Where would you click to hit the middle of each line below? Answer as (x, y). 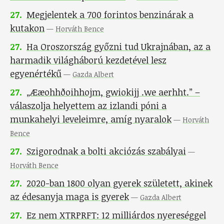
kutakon (27, 28)
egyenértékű (36, 74)
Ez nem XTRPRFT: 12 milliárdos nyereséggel (116, 215)
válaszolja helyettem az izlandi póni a (88, 106)
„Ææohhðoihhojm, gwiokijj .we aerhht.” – (113, 92)
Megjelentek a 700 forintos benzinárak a (110, 15)
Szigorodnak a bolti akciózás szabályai (106, 151)
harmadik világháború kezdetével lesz (88, 60)
